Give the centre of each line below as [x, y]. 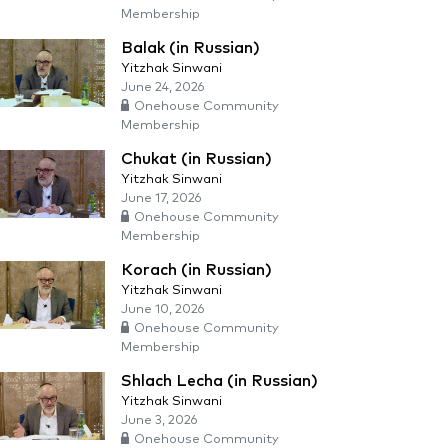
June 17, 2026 [161, 198]
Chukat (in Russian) [196, 159]
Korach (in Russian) [196, 270]
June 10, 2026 [163, 309]
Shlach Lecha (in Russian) [219, 381]
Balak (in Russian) [190, 48]
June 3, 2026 [159, 420]
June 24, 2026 [163, 87]
